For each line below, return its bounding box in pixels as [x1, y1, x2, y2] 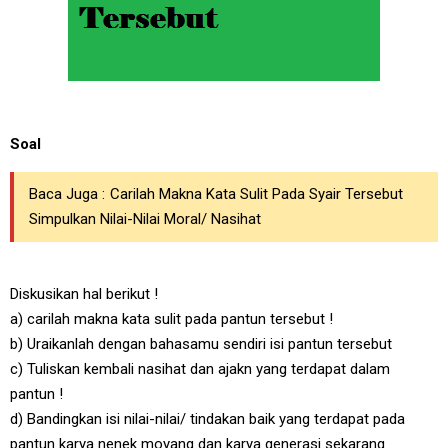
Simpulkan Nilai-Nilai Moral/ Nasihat [29, 210, 261, 228]
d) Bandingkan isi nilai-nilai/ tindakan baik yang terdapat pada [10, 410, 405, 428]
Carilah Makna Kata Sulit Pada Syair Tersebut [110, 185, 403, 203]
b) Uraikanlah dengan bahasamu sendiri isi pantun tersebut [10, 335, 392, 353]
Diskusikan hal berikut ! [10, 285, 158, 303]
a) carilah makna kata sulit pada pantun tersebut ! [10, 310, 333, 328]
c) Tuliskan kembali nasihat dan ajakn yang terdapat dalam [10, 360, 390, 378]
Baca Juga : [29, 185, 105, 203]
